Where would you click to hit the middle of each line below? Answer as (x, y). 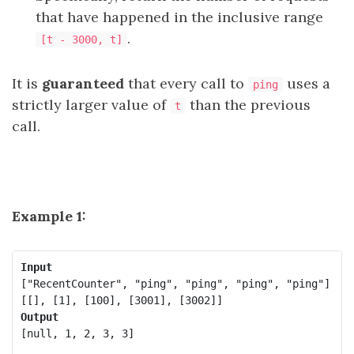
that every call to (186, 83)
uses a (307, 83)
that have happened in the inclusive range (179, 17)
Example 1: (49, 216)
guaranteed (83, 83)
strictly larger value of (91, 105)
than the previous (248, 105)
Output (39, 316)
